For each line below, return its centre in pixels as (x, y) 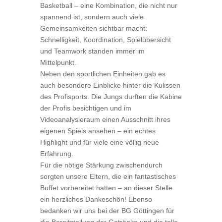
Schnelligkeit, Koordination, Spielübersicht (105, 40)
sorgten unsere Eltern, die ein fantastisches (108, 176)
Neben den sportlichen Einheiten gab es (103, 74)
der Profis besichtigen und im (85, 108)
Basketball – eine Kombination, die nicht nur (109, 5)
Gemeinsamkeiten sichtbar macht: (93, 28)
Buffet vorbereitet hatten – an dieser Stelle (106, 188)
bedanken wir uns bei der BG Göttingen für (107, 211)
